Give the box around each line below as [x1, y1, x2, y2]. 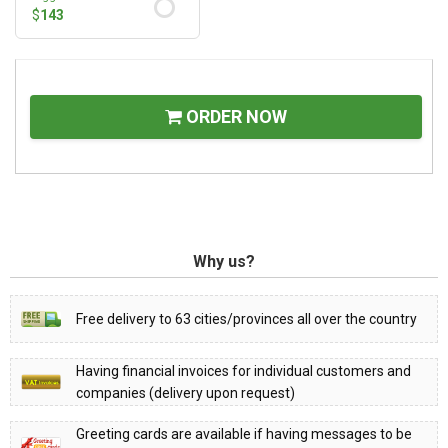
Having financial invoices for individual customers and [76, 362, 411, 379]
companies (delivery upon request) [76, 384, 295, 401]
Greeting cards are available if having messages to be [76, 425, 412, 442]
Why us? [193, 251, 255, 271]
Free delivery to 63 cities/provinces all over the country [76, 310, 417, 327]
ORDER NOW [182, 105, 287, 127]
